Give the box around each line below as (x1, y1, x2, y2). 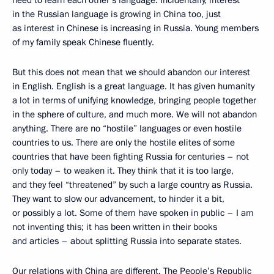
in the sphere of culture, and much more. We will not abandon (12, 108, 257, 120)
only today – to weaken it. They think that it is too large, (12, 164, 234, 177)
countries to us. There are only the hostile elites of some (12, 136, 235, 149)
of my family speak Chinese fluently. (12, 35, 154, 48)
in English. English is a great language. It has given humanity (12, 80, 254, 92)
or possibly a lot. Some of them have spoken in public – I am (12, 206, 254, 219)
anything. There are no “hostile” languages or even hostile (12, 122, 242, 135)
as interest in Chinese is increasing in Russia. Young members (12, 21, 259, 34)
